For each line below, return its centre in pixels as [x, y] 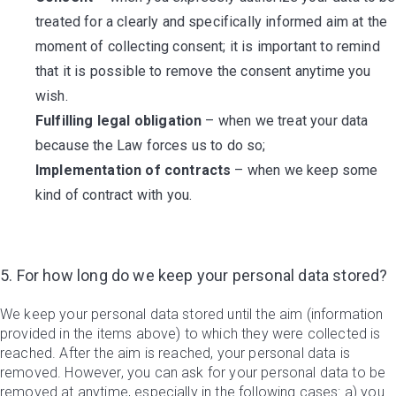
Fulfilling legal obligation [119, 121]
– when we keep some [305, 170]
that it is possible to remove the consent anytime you [203, 71]
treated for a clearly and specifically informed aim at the [212, 22]
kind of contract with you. [114, 195]
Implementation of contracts [133, 170]
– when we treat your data [285, 121]
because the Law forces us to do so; [151, 145]
